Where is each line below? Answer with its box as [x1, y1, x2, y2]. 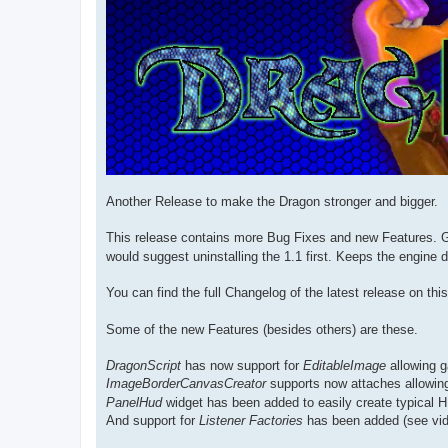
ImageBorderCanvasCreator [106, 375, 266, 391]
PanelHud [106, 394, 162, 410]
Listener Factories [199, 412, 303, 428]
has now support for [181, 357, 303, 373]
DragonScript [106, 357, 181, 373]
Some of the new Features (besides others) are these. [106, 321, 418, 337]
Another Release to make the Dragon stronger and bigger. [106, 193, 438, 209]
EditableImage [303, 357, 386, 373]
